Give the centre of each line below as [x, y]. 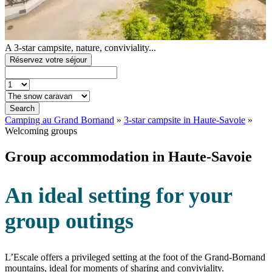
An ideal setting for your [118, 196]
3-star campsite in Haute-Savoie [185, 120]
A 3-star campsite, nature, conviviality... [80, 47]
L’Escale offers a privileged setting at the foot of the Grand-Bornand [135, 257]
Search [22, 108]
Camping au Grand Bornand [59, 120]
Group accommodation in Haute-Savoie [128, 156]
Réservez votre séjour [48, 59]
